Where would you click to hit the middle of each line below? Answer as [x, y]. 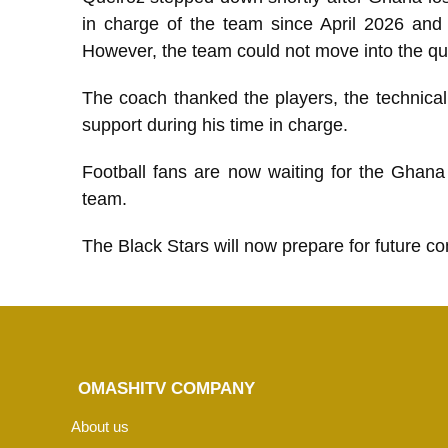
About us [100, 426]
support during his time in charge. [215, 124]
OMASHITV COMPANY [166, 388]
